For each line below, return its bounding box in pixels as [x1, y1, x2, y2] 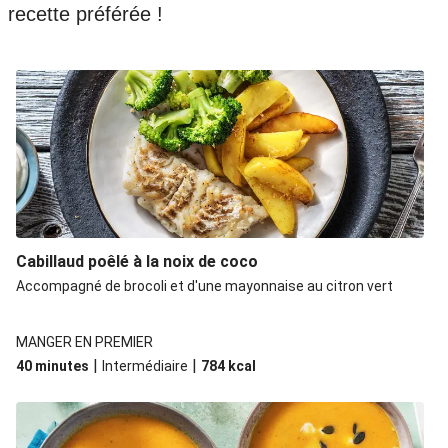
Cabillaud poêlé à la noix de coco [16, 252, 258, 271]
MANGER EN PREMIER [16, 334, 153, 350]
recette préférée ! [8, 3, 163, 25]
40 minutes [16, 358, 89, 374]
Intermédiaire [102, 358, 188, 374]
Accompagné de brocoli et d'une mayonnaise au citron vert [16, 278, 393, 294]
